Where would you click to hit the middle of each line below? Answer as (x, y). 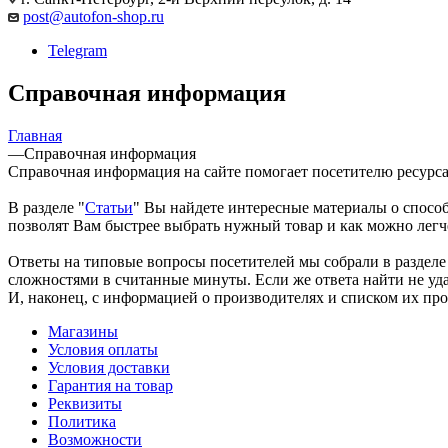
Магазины (83, 331)
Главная (35, 135)
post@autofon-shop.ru (93, 16)
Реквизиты (85, 403)
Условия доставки (109, 367)
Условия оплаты (103, 349)
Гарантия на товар (110, 385)
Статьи (109, 207)
